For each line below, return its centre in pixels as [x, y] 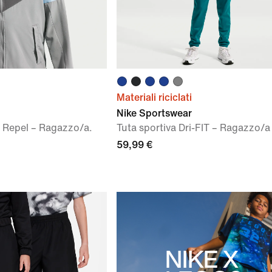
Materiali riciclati [154, 97]
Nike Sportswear [154, 113]
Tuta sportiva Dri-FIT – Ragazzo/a [193, 128]
